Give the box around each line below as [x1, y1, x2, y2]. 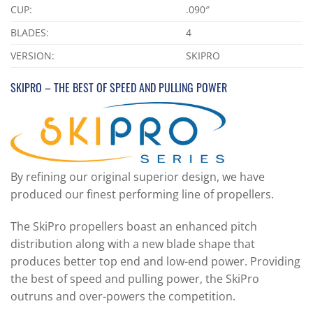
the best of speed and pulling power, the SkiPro [10, 271, 259, 287]
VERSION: [10, 48, 54, 62]
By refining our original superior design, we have [10, 169, 265, 185]
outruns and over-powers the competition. [10, 289, 235, 305]
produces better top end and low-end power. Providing [10, 254, 300, 270]
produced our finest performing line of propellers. [10, 187, 274, 203]
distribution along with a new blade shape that [10, 236, 255, 252]
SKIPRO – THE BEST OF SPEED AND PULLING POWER [10, 78, 227, 96]
